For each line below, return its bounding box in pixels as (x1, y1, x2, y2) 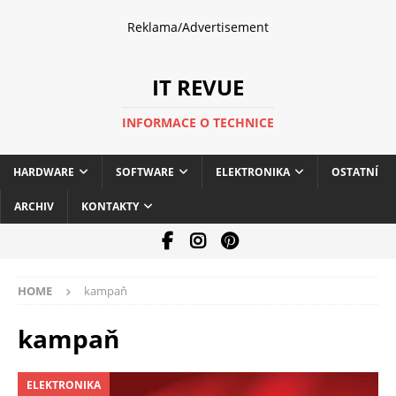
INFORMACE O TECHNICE (122, 114, 274, 131)
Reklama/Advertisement (127, 19, 269, 35)
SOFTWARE (116, 164, 174, 179)
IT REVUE (152, 72, 244, 102)
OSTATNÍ (331, 164, 378, 179)
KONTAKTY (81, 199, 139, 214)
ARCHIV (14, 199, 54, 214)
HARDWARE (13, 164, 74, 179)
